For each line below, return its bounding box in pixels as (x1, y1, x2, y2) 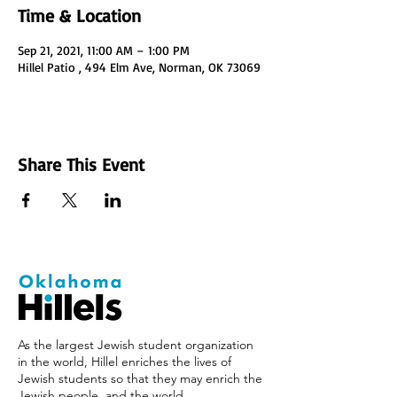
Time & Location (18, 4, 141, 27)
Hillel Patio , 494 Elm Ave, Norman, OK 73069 (18, 59, 261, 74)
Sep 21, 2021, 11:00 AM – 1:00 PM (18, 43, 190, 58)
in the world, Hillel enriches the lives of (18, 354, 231, 370)
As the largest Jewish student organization (18, 337, 253, 353)
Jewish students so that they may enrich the (18, 370, 262, 386)
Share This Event (18, 153, 144, 175)
